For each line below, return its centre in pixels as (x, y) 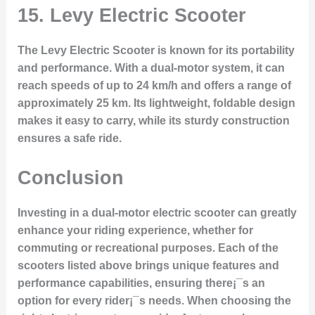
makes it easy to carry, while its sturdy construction (153, 121)
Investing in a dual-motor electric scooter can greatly (157, 212)
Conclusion (70, 177)
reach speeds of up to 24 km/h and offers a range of (154, 86)
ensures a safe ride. (69, 139)
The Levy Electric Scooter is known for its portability (156, 51)
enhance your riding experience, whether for (135, 230)
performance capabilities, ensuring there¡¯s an (141, 283)
